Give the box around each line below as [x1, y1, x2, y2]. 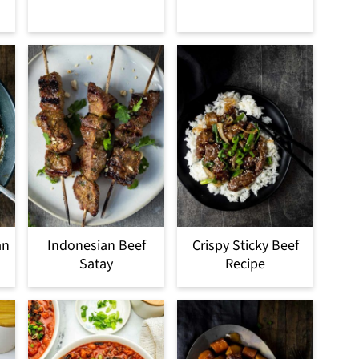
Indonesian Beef [46, 235, 146, 256]
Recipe [225, 253, 265, 274]
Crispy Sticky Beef [192, 235, 299, 256]
